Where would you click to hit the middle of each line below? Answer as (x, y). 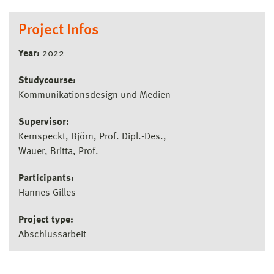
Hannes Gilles (47, 194)
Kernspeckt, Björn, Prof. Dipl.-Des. (91, 137)
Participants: (46, 179)
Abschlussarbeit (52, 235)
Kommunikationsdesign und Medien (94, 96)
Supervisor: (44, 123)
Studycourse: (47, 81)
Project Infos (59, 31)
